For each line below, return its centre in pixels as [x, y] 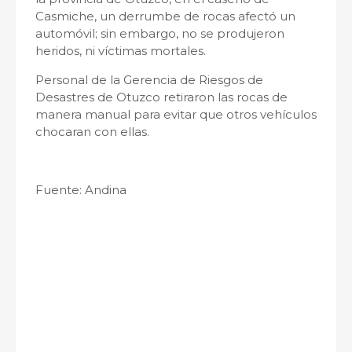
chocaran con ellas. [94, 131]
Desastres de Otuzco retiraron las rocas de [161, 97]
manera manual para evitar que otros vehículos [176, 114]
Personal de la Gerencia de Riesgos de [149, 79]
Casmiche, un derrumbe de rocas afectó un [165, 16]
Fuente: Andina [81, 189]
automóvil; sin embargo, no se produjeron [160, 33]
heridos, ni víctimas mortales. [121, 50]
